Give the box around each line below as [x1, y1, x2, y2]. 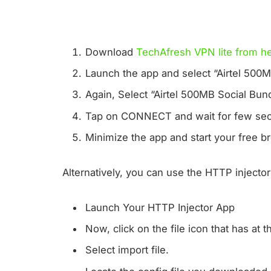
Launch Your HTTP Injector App [85, 201, 235, 214]
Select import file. [85, 244, 169, 256]
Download [85, 45, 136, 58]
